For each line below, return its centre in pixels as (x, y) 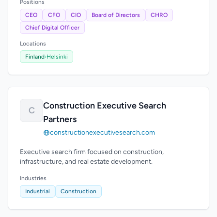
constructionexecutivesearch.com (102, 132)
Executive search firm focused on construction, (92, 152)
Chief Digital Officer (52, 28)
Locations (33, 44)
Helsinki (57, 57)
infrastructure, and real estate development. (86, 162)
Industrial (38, 191)
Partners (60, 119)
